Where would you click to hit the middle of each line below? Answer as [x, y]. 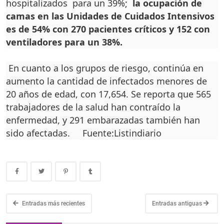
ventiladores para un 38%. [64, 42]
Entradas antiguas [178, 204]
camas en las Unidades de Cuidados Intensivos [110, 16]
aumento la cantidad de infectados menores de [106, 81]
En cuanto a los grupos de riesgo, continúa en [106, 68]
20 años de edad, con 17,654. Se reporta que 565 [108, 94]
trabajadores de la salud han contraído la [93, 107]
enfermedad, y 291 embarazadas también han [103, 120]
